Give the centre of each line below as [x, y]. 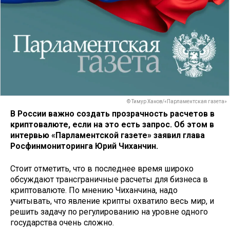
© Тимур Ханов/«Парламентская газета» [177, 102]
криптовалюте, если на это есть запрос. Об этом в [112, 124]
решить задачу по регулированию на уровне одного [109, 212]
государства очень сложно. [62, 223]
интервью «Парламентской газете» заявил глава [108, 135]
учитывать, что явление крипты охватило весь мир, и [112, 201]
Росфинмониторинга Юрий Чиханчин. [84, 146]
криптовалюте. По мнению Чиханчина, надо [94, 190]
